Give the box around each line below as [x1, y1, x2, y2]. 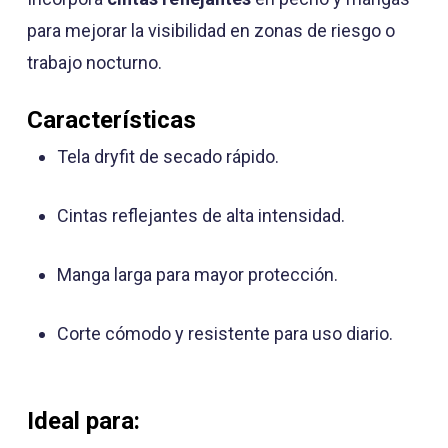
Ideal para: [26, 407, 140, 436]
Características [26, 106, 196, 135]
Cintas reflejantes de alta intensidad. [56, 205, 345, 227]
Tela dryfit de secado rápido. [56, 146, 279, 168]
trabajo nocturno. [26, 52, 162, 74]
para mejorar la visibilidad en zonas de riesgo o [26, 20, 395, 42]
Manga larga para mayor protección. [56, 264, 338, 286]
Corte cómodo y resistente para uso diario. [56, 323, 393, 345]
